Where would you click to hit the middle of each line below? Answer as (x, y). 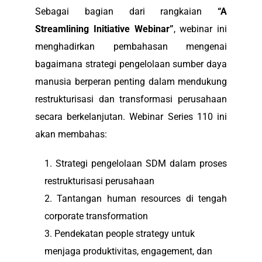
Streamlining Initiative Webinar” (104, 29)
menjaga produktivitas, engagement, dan (128, 251)
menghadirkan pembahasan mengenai (131, 46)
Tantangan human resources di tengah (142, 198)
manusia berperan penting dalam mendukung (131, 81)
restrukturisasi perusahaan (99, 181)
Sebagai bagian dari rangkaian (126, 11)
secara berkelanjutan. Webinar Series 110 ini (131, 116)
